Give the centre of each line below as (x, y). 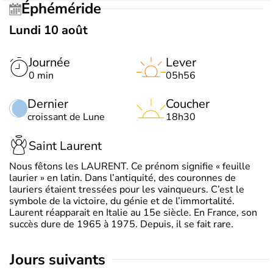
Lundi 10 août (48, 30)
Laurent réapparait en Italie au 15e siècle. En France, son (133, 212)
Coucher (188, 104)
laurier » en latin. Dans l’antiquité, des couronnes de (122, 178)
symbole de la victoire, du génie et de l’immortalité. (122, 201)
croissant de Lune (66, 117)
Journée (49, 62)
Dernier (48, 104)
